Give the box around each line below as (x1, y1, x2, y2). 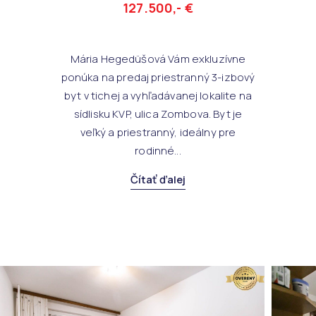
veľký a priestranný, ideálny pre (80, 125, 236, 140)
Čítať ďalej (130, 172, 186, 187)
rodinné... (135, 143, 181, 158)
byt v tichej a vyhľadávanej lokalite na (64, 88, 252, 103)
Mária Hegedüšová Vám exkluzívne (70, 51, 246, 66)
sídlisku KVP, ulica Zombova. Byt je (73, 107, 243, 121)
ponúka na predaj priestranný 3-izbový (61, 70, 255, 85)
